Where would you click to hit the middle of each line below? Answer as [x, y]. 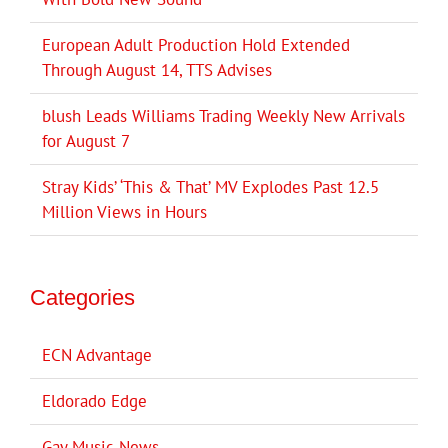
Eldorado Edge [94, 401]
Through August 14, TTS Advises [157, 70]
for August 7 [86, 141]
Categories [82, 298]
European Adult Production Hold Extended [196, 45]
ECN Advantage [97, 355]
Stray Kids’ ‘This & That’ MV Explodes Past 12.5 [210, 187]
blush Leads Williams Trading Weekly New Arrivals [223, 116]
